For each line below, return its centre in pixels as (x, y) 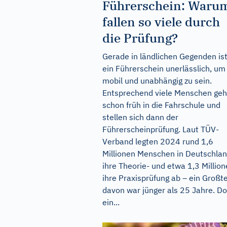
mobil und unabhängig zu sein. (157, 80)
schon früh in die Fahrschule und (161, 105)
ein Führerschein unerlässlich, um (164, 68)
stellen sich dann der (140, 117)
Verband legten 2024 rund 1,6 (158, 141)
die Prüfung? (140, 38)
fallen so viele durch (161, 22)
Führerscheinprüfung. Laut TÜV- (161, 129)
